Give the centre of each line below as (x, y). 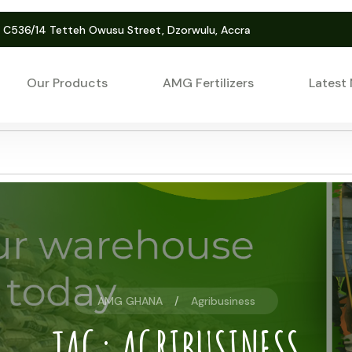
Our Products (67, 82)
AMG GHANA (130, 301)
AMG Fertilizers (208, 82)
